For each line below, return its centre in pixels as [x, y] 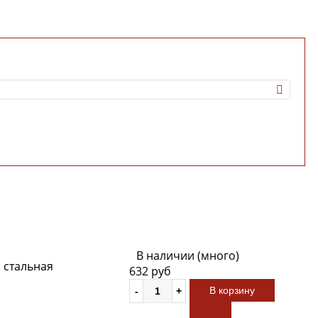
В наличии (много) [188, 255]
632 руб [150, 271]
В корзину [232, 290]
